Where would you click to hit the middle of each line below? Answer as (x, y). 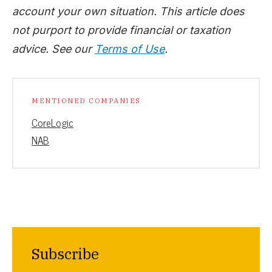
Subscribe (65, 253)
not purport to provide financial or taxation (121, 30)
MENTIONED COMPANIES (86, 100)
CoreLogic (53, 122)
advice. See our (53, 49)
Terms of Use (130, 49)
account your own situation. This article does (128, 11)
